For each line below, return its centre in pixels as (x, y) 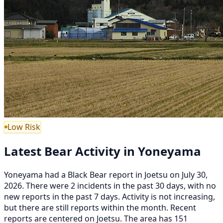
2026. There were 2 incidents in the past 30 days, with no (110, 185)
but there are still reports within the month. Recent (100, 207)
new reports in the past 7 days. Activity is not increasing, (110, 196)
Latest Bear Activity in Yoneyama (103, 151)
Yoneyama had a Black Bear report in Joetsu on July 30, (106, 174)
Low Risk (24, 127)
